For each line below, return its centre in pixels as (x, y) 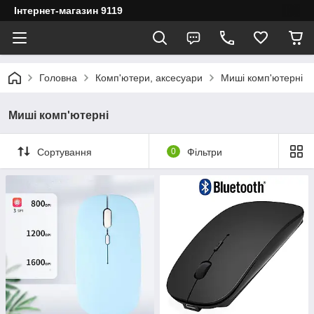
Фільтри (204, 152)
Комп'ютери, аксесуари (149, 78)
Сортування (64, 152)
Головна (58, 78)
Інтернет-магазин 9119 (68, 11)
